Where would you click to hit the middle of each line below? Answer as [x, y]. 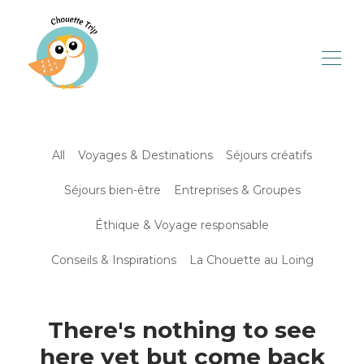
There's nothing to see [182, 330]
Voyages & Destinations [145, 155]
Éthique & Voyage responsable [182, 225]
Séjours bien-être [112, 190]
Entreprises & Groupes [237, 190]
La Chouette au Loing [251, 260]
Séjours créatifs [269, 155]
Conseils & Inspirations [113, 260]
